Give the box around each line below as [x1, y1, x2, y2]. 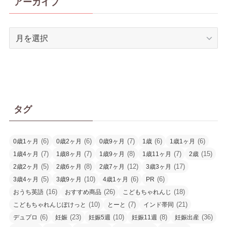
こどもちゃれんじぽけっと [13, 201, 86, 208]
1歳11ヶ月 [142, 150, 171, 158]
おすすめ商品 [64, 188, 101, 196]
